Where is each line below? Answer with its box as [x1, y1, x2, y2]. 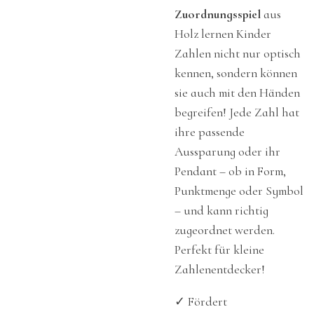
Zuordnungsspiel [175, 6, 261, 22]
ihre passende [175, 124, 245, 139]
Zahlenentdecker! [175, 261, 268, 277]
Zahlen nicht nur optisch [175, 46, 301, 61]
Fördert [188, 294, 227, 309]
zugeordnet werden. [175, 222, 275, 238]
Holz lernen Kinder [175, 26, 271, 41]
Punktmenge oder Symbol [175, 183, 303, 198]
